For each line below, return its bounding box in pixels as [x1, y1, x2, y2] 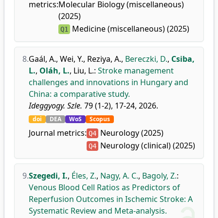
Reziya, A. [87, 54, 121, 64]
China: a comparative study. [29, 89, 130, 99]
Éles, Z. [72, 170, 96, 181]
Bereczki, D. [125, 54, 167, 64]
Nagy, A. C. [100, 170, 138, 181]
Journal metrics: [29, 127, 87, 138]
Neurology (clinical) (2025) [98, 140, 195, 151]
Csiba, [171, 54, 195, 64]
